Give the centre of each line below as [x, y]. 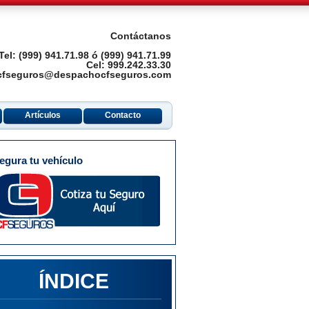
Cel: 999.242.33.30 [128, 65]
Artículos [42, 115]
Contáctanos [140, 36]
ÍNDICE [73, 281]
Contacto [122, 115]
